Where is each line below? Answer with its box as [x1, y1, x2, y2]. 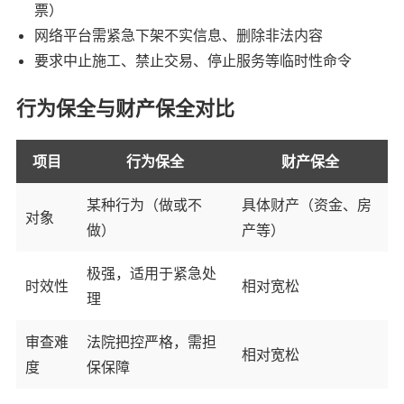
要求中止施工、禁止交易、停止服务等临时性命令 [34, 50, 352, 69]
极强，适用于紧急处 [87, 263, 216, 282]
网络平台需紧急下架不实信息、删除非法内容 [34, 25, 323, 44]
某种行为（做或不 [87, 195, 202, 214]
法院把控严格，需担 [87, 332, 216, 351]
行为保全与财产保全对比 [16, 96, 234, 120]
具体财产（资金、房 [242, 195, 372, 214]
